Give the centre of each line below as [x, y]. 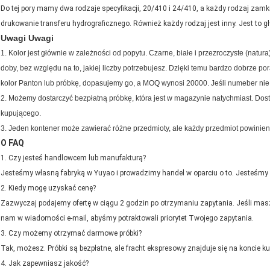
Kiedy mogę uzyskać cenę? [52, 188]
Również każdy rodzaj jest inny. [185, 24]
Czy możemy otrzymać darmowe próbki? [75, 234]
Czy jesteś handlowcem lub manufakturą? [77, 158]
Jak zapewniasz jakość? [49, 264]
